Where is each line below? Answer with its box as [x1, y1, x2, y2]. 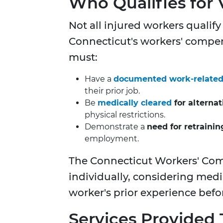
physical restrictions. [85, 110, 165, 120]
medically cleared [98, 98, 172, 108]
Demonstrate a [85, 122, 147, 132]
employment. [85, 134, 139, 144]
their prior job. [85, 86, 140, 96]
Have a [85, 74, 113, 84]
